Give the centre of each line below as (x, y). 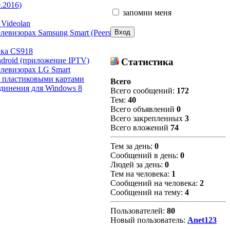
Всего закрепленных (148, 119)
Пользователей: (139, 211)
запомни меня (147, 12)
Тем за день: (132, 146)
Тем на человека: (141, 174)
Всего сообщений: (143, 91)
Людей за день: (138, 165)
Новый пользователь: (149, 220)
